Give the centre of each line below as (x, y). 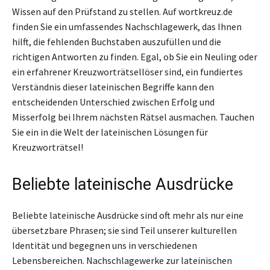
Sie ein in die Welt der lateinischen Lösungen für (110, 132)
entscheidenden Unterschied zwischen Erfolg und (113, 102)
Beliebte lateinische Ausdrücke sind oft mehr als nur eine (128, 215)
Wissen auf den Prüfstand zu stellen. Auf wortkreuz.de (122, 11)
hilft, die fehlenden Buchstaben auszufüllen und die (117, 41)
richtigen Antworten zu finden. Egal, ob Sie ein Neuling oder (135, 56)
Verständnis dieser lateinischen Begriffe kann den (113, 86)
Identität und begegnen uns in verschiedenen (105, 245)
